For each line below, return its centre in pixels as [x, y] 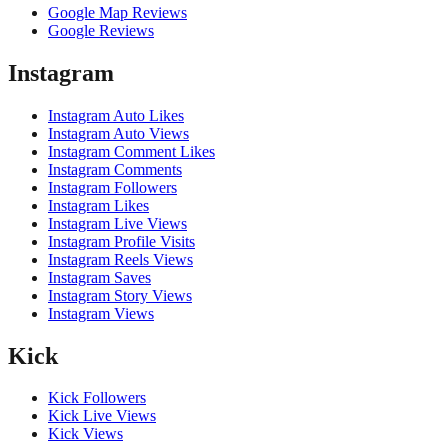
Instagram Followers [112, 187]
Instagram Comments [115, 169]
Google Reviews [101, 30]
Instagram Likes [98, 205]
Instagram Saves [99, 277]
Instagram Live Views [117, 223]
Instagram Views [101, 313]
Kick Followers [97, 398]
